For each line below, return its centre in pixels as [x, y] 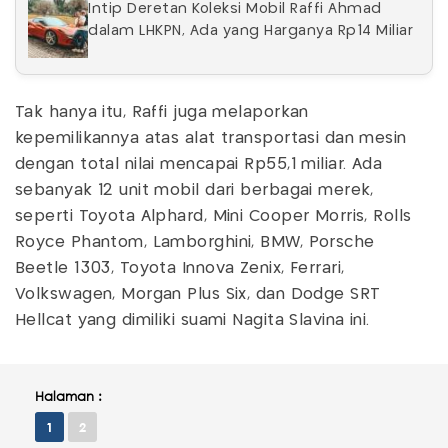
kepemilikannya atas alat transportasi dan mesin [211, 139]
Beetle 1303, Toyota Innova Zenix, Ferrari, [180, 269]
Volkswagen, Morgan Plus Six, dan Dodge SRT [198, 295]
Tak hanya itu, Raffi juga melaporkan [162, 113]
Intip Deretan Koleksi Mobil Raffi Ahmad [235, 9]
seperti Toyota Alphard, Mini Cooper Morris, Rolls [213, 217]
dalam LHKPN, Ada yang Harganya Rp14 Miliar [250, 31]
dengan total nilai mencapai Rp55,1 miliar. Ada [199, 165]
